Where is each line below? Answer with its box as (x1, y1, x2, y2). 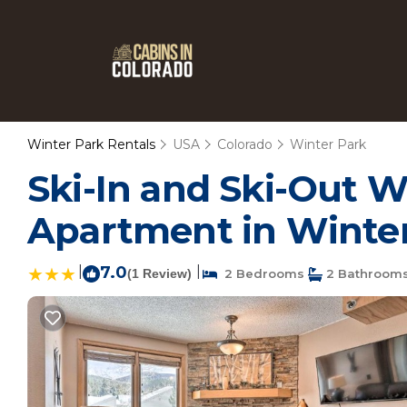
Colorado (217, 136, 273, 153)
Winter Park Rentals (27, 136, 159, 153)
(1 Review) (127, 266, 192, 281)
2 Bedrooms (217, 266, 304, 281)
